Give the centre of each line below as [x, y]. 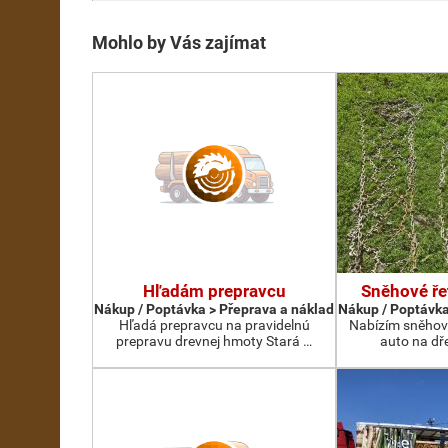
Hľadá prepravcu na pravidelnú [214, 325]
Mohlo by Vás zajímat [179, 43]
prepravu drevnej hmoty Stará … [214, 341]
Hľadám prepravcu [214, 291]
